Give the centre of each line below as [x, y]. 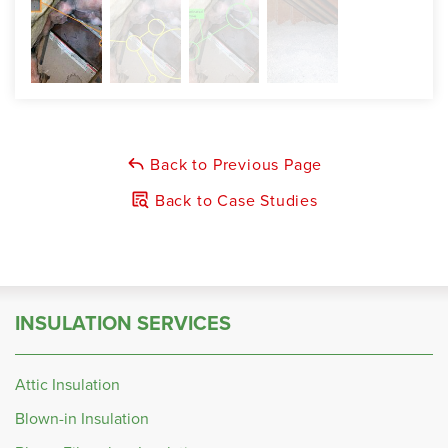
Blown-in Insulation [82, 419]
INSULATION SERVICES [123, 323]
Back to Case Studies [234, 201]
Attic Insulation [67, 385]
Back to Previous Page [234, 165]
